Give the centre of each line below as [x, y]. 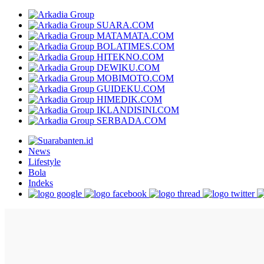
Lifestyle [44, 162]
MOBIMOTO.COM [135, 78]
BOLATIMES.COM [136, 46]
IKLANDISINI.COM [138, 110]
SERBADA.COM [131, 121]
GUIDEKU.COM [131, 89]
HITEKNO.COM [130, 57]
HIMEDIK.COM [129, 99]
